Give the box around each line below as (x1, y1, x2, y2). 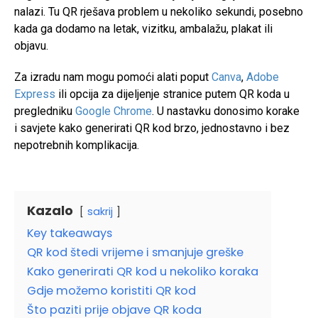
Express (14, 87, 55, 101)
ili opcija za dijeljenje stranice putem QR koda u (55, 87, 290, 101)
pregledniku (14, 104, 75, 118)
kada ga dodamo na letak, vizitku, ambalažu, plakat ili (14, 22, 273, 35)
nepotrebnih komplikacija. (14, 138, 139, 152)
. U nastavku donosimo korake (152, 104, 300, 118)
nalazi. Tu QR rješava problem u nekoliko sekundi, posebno (14, 5, 303, 18)
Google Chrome (75, 104, 152, 118)
